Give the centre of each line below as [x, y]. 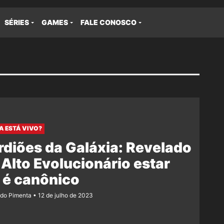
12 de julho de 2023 [65, 195]
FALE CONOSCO [108, 22]
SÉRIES [17, 22]
